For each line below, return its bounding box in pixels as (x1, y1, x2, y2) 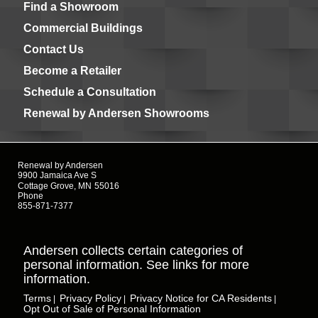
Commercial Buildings (23, 22, 143, 34)
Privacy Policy (59, 292, 121, 304)
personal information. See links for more (23, 258, 249, 272)
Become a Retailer (23, 65, 121, 77)
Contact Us (23, 43, 84, 55)
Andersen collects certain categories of (23, 243, 243, 258)
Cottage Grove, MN (18, 181, 92, 191)
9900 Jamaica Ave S (18, 170, 97, 180)
